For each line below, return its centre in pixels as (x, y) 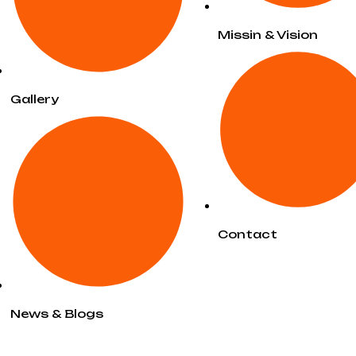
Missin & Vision (268, 35)
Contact (248, 234)
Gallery (34, 99)
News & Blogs (56, 314)
